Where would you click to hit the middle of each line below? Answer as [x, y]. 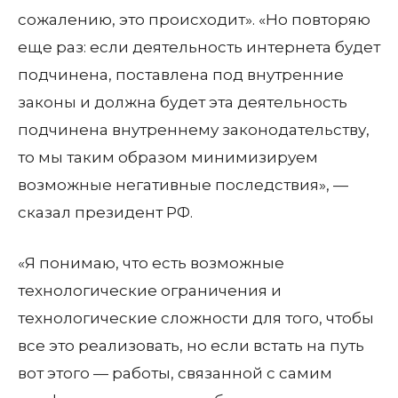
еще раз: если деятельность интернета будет [199, 47]
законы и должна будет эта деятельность [183, 102]
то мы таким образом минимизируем [168, 157]
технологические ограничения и [150, 291]
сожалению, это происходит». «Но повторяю [194, 20]
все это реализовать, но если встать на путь [191, 346]
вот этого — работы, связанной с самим [175, 373]
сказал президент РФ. [105, 212]
